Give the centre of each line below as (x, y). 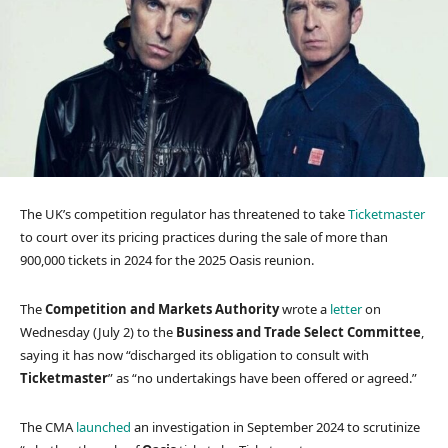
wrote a (306, 308)
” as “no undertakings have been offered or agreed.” (262, 377)
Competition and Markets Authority (163, 308)
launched (103, 426)
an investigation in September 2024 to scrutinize (275, 426)
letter (346, 308)
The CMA (48, 426)
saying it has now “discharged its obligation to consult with (194, 354)
